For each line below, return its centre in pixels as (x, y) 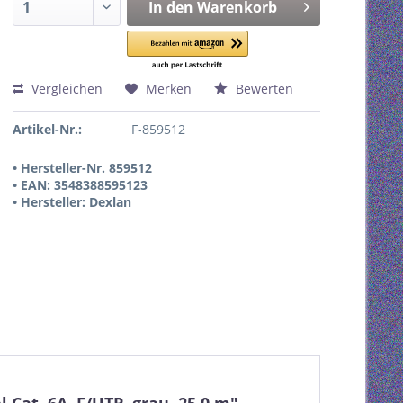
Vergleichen (65, 89)
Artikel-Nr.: (47, 129)
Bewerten (263, 89)
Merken (169, 89)
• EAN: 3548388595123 (80, 185)
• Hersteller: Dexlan (72, 202)
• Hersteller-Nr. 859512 (82, 168)
